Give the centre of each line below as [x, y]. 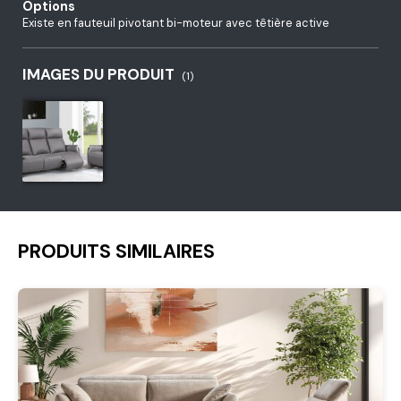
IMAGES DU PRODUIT [98, 74]
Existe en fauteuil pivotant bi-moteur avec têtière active [176, 23]
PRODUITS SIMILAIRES [116, 252]
